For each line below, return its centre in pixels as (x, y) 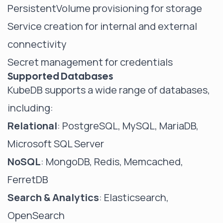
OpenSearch (36, 215)
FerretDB (28, 179)
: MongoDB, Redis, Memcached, (112, 162)
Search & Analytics (53, 197)
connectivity (37, 44)
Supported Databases (60, 76)
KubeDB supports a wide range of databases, (109, 90)
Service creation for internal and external (102, 26)
